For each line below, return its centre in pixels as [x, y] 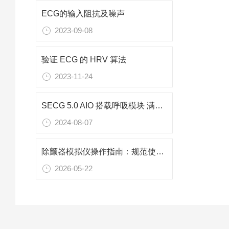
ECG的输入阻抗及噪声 [83, 14]
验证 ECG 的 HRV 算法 [84, 60]
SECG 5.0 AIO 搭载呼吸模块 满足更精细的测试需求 [159, 106]
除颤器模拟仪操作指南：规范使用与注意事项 [160, 152]
